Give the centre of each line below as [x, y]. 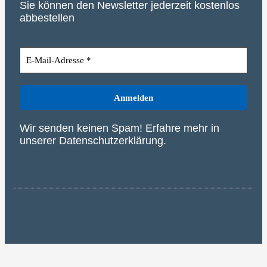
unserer [39, 141]
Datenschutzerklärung [111, 141]
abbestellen [47, 18]
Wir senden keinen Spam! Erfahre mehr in [119, 128]
